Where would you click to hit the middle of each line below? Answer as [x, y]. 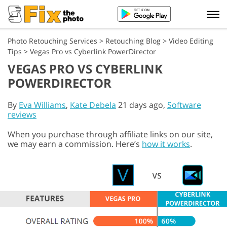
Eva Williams [42, 105]
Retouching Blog [133, 41]
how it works [166, 144]
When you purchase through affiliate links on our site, [110, 134]
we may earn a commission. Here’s [75, 144]
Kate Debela [93, 105]
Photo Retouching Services [52, 41]
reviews [22, 115]
